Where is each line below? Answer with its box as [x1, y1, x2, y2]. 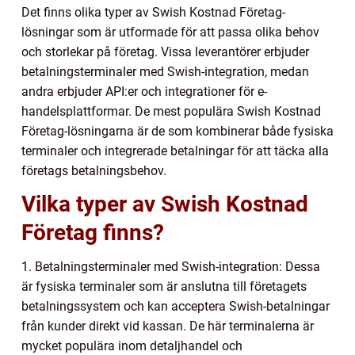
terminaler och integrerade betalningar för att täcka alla [21, 143, 329, 159]
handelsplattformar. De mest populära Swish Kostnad [21, 104, 321, 120]
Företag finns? [21, 219, 164, 246]
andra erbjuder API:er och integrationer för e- [21, 84, 267, 100]
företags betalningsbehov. [21, 163, 166, 179]
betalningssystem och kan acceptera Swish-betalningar [21, 299, 330, 315]
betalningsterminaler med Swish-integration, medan [21, 64, 309, 80]
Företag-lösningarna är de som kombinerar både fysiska [21, 124, 334, 139]
